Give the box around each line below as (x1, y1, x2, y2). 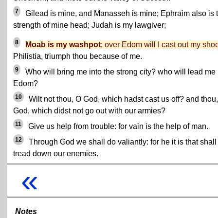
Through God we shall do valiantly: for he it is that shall (27, 138, 217, 146)
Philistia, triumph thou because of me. (13, 52, 142, 60)
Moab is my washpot (25, 40, 101, 49)
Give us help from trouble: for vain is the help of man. (26, 122, 208, 130)
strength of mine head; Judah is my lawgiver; (13, 21, 166, 29)
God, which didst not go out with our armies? (13, 107, 165, 115)
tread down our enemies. (13, 149, 98, 158)
